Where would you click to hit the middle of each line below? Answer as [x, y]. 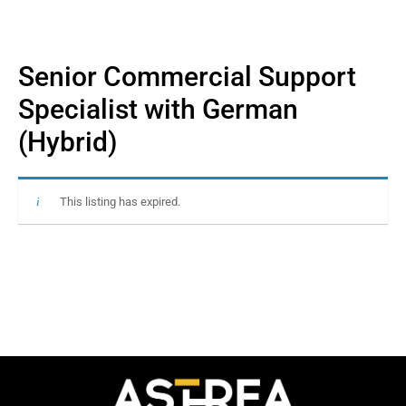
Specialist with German [158, 109]
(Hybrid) [68, 141]
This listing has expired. [120, 201]
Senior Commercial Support [187, 76]
